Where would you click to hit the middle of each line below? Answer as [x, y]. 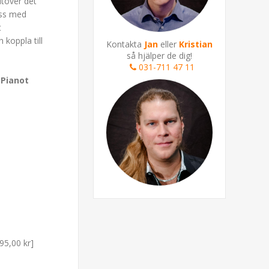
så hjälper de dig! [160, 55]
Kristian [196, 44]
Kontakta [125, 44]
